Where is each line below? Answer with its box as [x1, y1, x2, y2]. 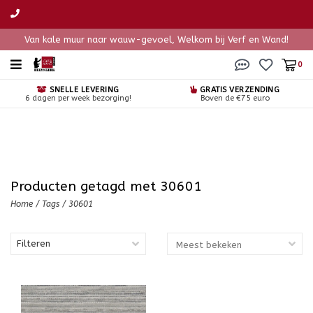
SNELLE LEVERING [47, 85, 119, 94]
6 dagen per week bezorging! [25, 94, 131, 103]
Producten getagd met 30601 [10, 178, 202, 194]
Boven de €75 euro [200, 94, 270, 103]
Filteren [17, 238, 50, 249]
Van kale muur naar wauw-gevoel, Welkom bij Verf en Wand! [24, 34, 289, 45]
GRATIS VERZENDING [197, 85, 280, 94]
